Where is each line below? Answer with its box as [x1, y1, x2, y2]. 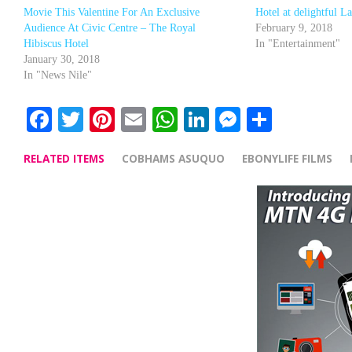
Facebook [52, 104, 156, 134]
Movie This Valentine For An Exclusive [24, 5, 200, 18]
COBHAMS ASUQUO [122, 150, 225, 166]
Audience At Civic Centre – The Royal [24, 21, 196, 34]
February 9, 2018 [255, 21, 333, 34]
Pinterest [115, 104, 211, 134]
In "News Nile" [24, 68, 92, 81]
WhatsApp [178, 104, 294, 134]
